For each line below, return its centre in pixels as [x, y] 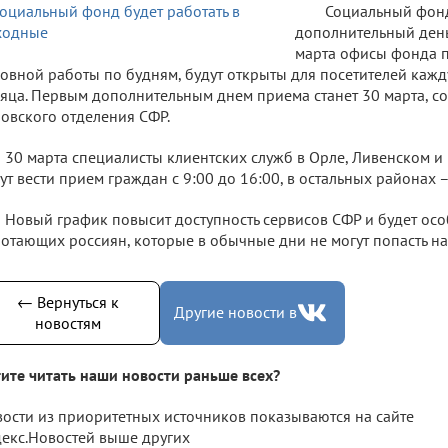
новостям [67, 322]
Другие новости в [235, 312]
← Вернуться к [67, 301]
